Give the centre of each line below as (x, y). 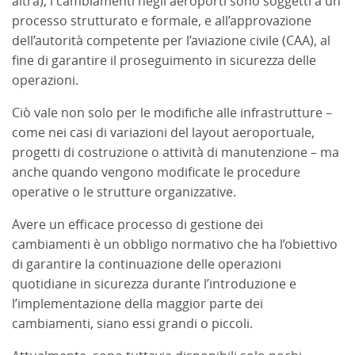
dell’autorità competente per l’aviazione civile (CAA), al (171, 40)
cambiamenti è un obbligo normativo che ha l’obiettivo (175, 244)
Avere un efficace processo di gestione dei (137, 224)
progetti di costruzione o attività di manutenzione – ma (176, 152)
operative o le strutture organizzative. (126, 192)
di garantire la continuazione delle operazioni (147, 264)
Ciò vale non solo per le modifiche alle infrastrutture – (172, 113)
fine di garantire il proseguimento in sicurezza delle (164, 60)
